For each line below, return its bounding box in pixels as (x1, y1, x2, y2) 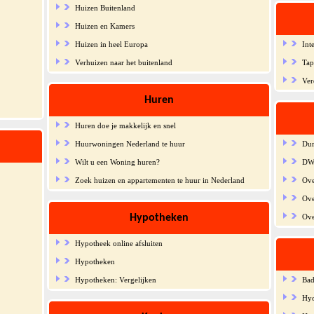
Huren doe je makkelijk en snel (74, 121, 176, 130)
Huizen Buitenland (74, 3, 135, 12)
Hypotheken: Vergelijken (74, 275, 156, 284)
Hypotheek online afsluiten (74, 238, 163, 247)
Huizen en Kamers (74, 21, 135, 30)
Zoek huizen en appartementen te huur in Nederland (74, 175, 245, 184)
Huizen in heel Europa (74, 39, 148, 48)
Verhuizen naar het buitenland (74, 57, 172, 67)
